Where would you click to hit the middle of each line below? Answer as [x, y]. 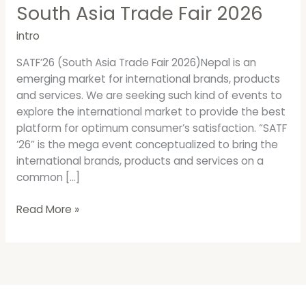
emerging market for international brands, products [148, 79]
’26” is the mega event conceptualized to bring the [147, 144]
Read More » [47, 210]
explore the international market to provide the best [151, 111]
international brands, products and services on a [140, 161]
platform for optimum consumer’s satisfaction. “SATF [151, 128]
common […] [48, 177]
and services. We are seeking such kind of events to [149, 95]
